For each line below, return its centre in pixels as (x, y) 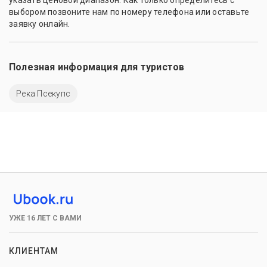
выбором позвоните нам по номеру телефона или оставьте (129, 12)
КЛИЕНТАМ (34, 251)
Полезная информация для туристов (97, 67)
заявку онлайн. (40, 24)
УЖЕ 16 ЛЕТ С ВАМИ (45, 218)
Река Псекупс (43, 93)
